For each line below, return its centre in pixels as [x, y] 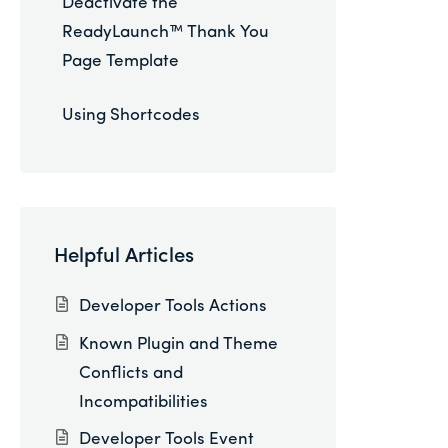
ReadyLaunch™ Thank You [166, 32]
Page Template [121, 61]
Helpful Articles [123, 256]
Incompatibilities [143, 402]
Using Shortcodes [131, 116]
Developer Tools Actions [172, 307]
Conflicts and [130, 373]
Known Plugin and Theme [178, 344]
